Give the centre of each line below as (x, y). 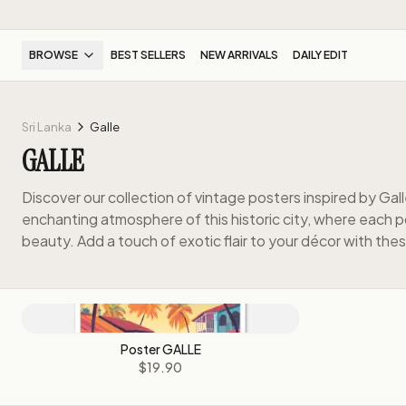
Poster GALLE (160, 349)
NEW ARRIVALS (239, 55)
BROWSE (53, 55)
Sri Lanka (47, 127)
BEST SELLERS (148, 55)
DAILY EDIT (320, 55)
